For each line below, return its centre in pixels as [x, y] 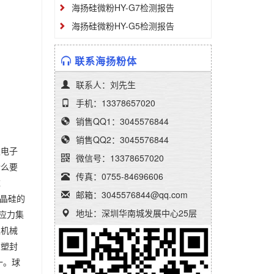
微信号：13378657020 [120, 158]
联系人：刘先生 [106, 84]
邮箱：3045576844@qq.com [131, 194]
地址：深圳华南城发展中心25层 [136, 213]
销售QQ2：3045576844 [122, 139]
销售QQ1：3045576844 [122, 121]
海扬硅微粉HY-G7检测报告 [123, 7]
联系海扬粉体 [106, 61]
